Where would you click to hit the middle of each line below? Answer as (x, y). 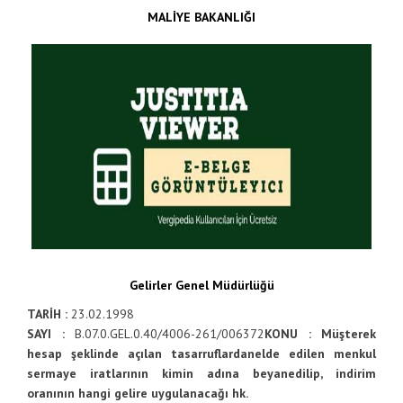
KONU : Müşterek (320, 334)
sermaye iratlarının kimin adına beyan (157, 373)
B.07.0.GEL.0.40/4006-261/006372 (170, 334)
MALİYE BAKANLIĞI (201, 17)
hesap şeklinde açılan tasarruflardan (141, 354)
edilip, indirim (332, 373)
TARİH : (49, 314)
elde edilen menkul (315, 354)
